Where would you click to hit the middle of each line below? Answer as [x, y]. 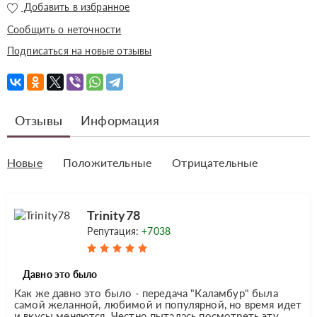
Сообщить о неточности [64, 29]
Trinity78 [114, 215]
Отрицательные [215, 162]
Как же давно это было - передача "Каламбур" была [146, 293]
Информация [120, 120]
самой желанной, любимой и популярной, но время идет [158, 304]
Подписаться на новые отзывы [80, 50]
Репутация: [115, 231]
